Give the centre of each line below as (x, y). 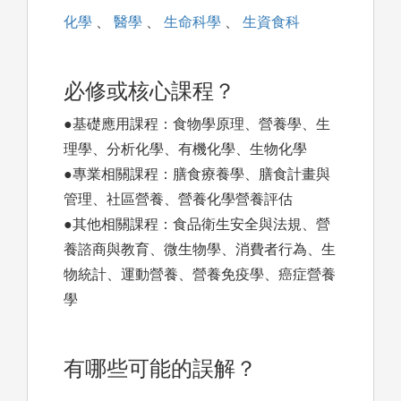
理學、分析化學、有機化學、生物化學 (185, 149)
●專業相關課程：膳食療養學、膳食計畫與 (197, 175)
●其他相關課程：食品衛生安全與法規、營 (197, 225)
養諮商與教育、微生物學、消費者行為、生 (200, 250)
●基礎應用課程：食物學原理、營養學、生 (197, 124)
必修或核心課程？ (149, 91)
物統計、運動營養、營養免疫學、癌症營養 (200, 275)
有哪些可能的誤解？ (160, 369)
